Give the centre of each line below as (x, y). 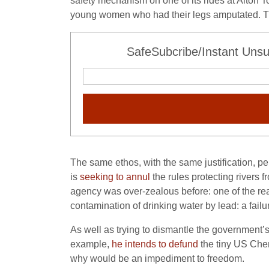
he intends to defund (155, 244)
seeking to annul (115, 177)
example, (91, 244)
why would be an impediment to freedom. (157, 258)
